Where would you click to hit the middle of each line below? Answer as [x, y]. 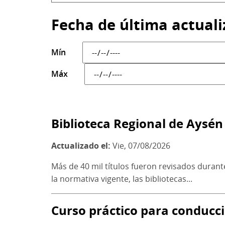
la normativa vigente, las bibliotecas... [122, 179]
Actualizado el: [82, 146]
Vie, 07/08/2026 [141, 146]
